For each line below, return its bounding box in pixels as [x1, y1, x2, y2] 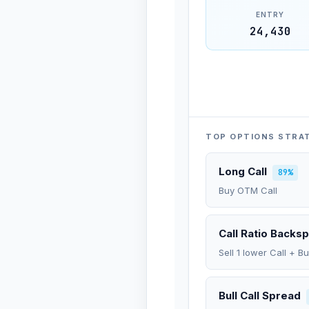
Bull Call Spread [219, 289, 301, 302]
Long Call [219, 165, 267, 178]
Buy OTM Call [219, 185, 277, 196]
